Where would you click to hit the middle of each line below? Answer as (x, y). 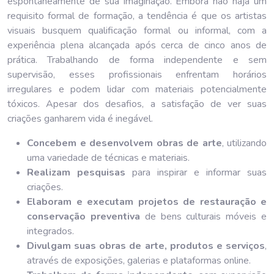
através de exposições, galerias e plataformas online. (139, 260)
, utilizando (244, 143)
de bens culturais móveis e (203, 216)
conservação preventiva (83, 216)
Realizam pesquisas (76, 172)
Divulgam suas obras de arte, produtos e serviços (146, 246)
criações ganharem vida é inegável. (80, 118)
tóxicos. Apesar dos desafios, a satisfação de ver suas (137, 104)
